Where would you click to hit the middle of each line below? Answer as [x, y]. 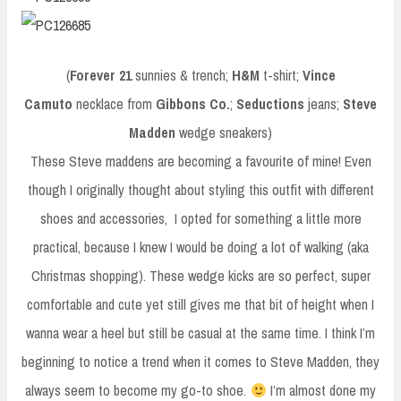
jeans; [324, 104]
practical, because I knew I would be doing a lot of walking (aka [200, 247]
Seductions [270, 104]
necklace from [114, 104]
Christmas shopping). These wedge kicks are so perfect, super [200, 276]
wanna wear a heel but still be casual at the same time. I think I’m [200, 333]
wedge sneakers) [224, 133]
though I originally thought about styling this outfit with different [200, 190]
